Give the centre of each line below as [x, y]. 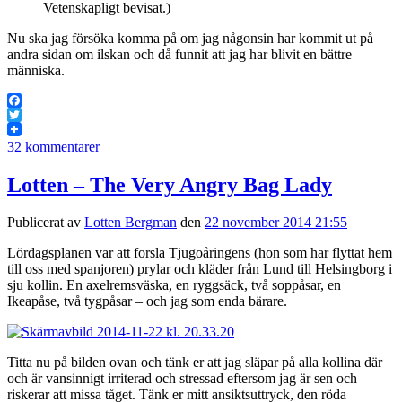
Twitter [27, 128]
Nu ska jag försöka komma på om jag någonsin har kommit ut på [190, 38]
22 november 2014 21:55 [276, 223]
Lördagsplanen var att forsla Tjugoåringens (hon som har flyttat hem [200, 253]
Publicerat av [46, 223]
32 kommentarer [53, 146]
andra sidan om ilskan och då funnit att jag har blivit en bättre [179, 54]
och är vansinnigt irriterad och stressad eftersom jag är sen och [182, 379]
